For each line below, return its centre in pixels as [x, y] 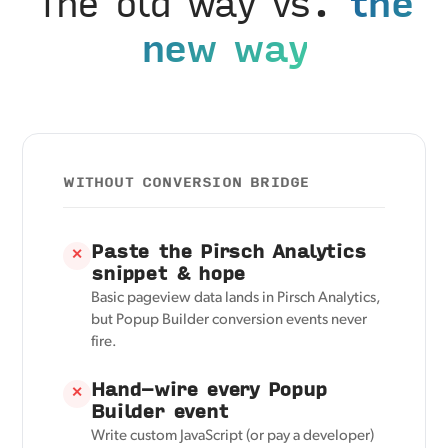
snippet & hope [168, 273]
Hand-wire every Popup [209, 389]
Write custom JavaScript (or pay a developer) [233, 437]
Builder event [159, 411]
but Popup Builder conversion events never [229, 321]
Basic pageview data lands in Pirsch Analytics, [236, 299]
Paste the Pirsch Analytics [228, 251]
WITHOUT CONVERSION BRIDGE [186, 182]
